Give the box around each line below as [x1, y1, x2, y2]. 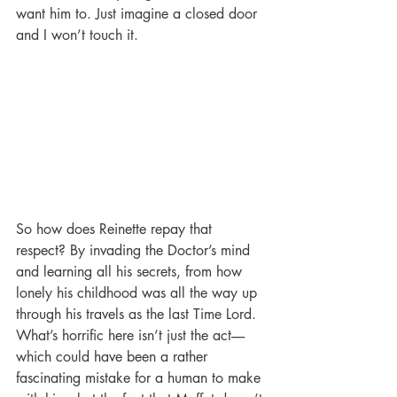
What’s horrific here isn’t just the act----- [16, 326, 245, 346]
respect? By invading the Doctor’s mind [16, 241, 254, 261]
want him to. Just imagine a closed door [16, 4, 261, 24]
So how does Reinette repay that [16, 220, 216, 239]
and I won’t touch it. [16, 26, 138, 45]
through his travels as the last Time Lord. [16, 305, 261, 324]
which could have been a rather [16, 347, 212, 367]
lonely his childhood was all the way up [16, 284, 261, 303]
